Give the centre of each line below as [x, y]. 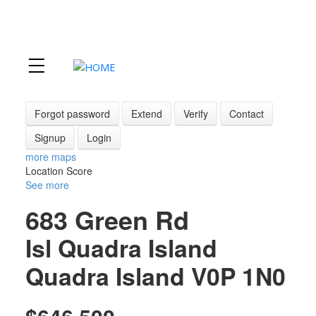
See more [47, 184]
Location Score [59, 170]
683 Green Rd [107, 219]
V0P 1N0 [238, 275]
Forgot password [72, 113]
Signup [50, 137]
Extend [146, 113]
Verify [195, 113]
